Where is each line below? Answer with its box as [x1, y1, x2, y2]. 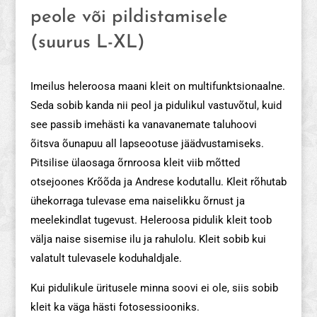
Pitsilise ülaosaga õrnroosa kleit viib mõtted [30, 156, 240, 169]
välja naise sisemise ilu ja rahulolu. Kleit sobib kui [30, 232, 266, 246]
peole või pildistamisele [30, 7, 228, 27]
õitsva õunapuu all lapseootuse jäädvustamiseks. [30, 137, 264, 150]
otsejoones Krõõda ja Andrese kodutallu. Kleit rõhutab [30, 175, 287, 188]
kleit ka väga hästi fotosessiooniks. [30, 300, 200, 313]
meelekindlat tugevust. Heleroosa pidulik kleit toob [30, 213, 272, 226]
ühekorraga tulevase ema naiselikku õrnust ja [30, 194, 245, 207]
